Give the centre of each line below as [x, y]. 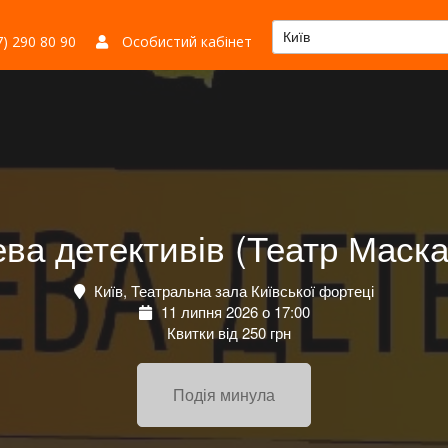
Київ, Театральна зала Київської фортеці [232, 290]
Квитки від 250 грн [226, 332]
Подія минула [224, 394]
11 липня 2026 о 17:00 [233, 311]
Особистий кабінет [184, 41]
